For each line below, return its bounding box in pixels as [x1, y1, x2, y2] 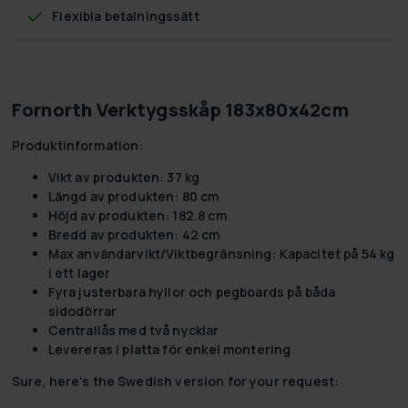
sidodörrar [47, 301, 117, 320]
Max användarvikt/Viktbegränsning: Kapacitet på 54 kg [47, 244, 395, 262]
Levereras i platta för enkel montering [47, 340, 291, 358]
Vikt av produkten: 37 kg [47, 168, 200, 186]
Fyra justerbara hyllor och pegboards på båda [47, 282, 336, 301]
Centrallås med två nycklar [47, 321, 219, 339]
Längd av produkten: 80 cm [47, 187, 219, 205]
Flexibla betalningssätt [52, 6, 199, 25]
